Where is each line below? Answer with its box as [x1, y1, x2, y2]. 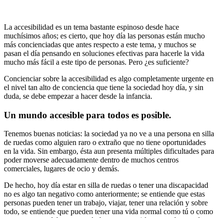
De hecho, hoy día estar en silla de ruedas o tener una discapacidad [4, 181, 208, 190]
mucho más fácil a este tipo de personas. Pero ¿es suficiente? [4, 57, 189, 66]
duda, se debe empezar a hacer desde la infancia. [4, 91, 152, 100]
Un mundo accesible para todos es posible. [4, 109, 171, 120]
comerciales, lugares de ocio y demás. [4, 164, 119, 173]
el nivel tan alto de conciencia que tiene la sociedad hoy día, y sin [4, 83, 203, 91]
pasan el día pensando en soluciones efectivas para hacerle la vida [4, 49, 204, 57]
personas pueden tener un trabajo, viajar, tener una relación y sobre [4, 199, 208, 207]
